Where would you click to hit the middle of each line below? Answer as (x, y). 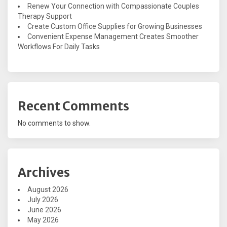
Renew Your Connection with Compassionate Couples (113, 6)
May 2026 (43, 220)
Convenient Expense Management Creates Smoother (113, 37)
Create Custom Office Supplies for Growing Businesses (115, 27)
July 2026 (43, 200)
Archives (44, 173)
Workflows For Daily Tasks (59, 47)
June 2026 (44, 210)
